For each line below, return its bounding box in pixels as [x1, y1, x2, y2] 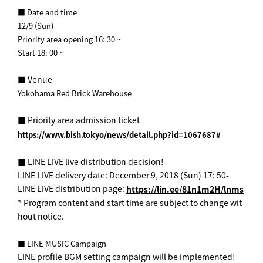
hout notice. [18, 210, 64, 222]
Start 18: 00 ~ [18, 47, 63, 58]
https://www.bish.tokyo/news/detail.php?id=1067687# [18, 129, 221, 140]
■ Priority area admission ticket [18, 114, 140, 126]
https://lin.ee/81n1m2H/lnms [126, 183, 244, 195]
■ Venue [18, 73, 52, 85]
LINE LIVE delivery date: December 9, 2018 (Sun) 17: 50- [18, 168, 229, 181]
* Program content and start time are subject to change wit [18, 197, 242, 209]
